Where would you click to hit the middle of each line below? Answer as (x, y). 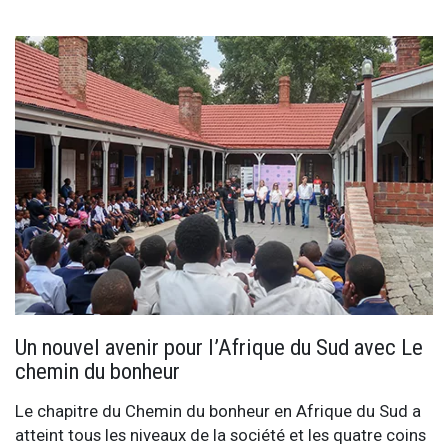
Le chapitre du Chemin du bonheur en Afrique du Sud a (218, 411)
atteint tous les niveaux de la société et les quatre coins (220, 435)
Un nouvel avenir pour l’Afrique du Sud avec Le (219, 347)
